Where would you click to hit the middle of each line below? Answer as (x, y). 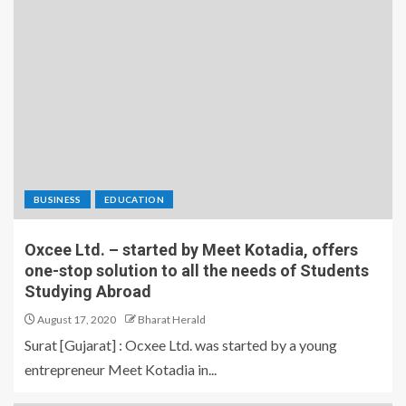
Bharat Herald (172, 320)
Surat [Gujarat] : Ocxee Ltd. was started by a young (181, 345)
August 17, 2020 (76, 320)
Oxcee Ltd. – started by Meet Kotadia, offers (191, 250)
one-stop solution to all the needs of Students (197, 271)
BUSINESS (58, 200)
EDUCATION (134, 200)
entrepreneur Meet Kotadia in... (121, 370)
